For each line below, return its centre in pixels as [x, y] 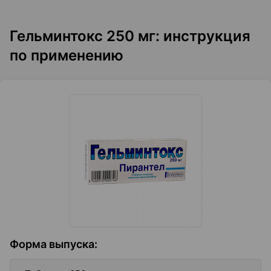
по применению [67, 55]
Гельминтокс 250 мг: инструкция [130, 36]
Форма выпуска [52, 244]
